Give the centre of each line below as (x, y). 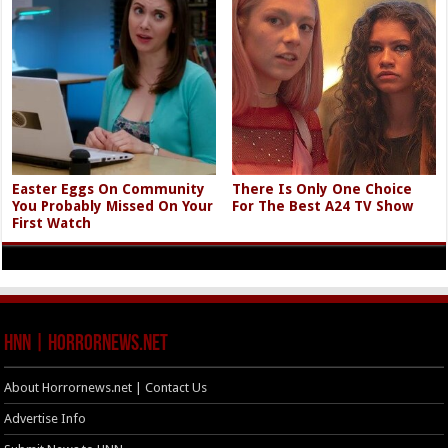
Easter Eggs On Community (109, 189)
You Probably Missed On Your (113, 206)
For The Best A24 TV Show (323, 206)
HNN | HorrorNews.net (86, 345)
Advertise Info (45, 419)
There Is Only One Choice (322, 189)
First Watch (52, 223)
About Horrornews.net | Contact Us (106, 388)
